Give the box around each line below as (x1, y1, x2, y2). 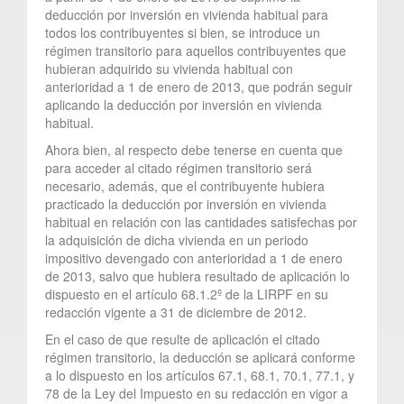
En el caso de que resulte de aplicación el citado (45, 329, 320, 348)
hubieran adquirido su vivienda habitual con (45, 59, 293, 78)
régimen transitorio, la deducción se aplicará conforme (45, 347, 355, 366)
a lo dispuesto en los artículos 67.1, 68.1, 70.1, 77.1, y (45, 365, 354, 384)
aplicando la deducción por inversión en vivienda (45, 95, 322, 114)
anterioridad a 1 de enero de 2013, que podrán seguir (45, 77, 353, 96)
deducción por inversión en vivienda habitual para (45, 5, 328, 23)
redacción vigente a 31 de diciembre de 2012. (45, 302, 307, 321)
